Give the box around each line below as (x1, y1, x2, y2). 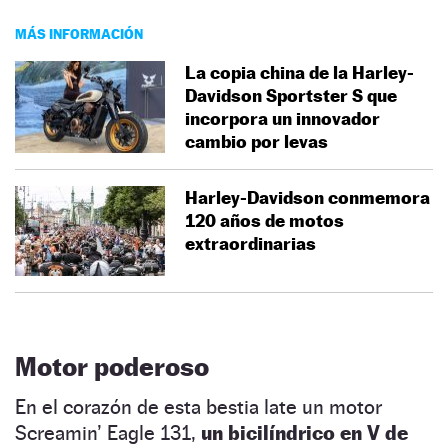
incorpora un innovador (185, 107, 380, 129)
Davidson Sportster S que (185, 84, 397, 106)
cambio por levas (185, 130, 328, 152)
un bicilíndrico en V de (201, 420, 408, 445)
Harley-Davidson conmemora (185, 186, 430, 208)
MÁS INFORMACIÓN (15, 24, 143, 42)
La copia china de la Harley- (185, 61, 414, 83)
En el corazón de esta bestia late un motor (15, 394, 382, 419)
